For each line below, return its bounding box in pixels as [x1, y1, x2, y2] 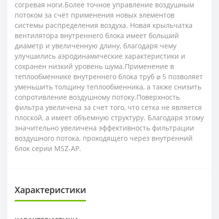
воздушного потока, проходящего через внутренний [15, 133, 193, 143]
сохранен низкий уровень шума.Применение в [15, 61, 174, 71]
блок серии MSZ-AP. [15, 143, 81, 153]
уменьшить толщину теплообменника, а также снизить [15, 82, 201, 91]
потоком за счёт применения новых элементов [15, 10, 175, 20]
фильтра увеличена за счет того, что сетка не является [15, 102, 202, 112]
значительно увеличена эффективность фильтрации [15, 123, 194, 132]
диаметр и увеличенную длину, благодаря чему [15, 41, 176, 50]
